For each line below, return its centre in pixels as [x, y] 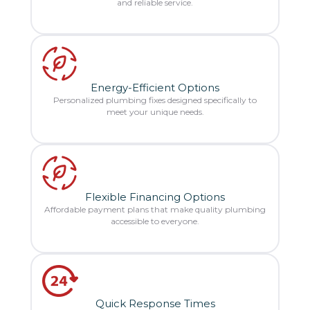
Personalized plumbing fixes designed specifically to [155, 100]
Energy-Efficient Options [155, 87]
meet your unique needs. [155, 111]
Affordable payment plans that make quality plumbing [155, 209]
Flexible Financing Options [155, 197]
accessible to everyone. [155, 221]
